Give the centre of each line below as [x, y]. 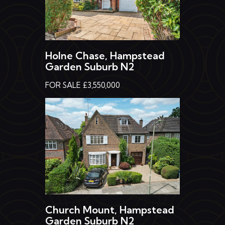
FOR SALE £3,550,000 [83, 79]
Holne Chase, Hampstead [105, 50]
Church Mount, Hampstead [110, 203]
